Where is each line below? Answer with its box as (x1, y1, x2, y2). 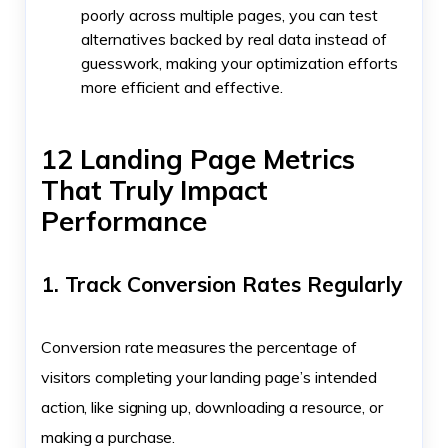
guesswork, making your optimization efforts (81, 53, 398, 74)
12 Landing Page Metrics (41, 142, 355, 177)
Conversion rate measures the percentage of (41, 337, 357, 358)
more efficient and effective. (81, 77, 283, 98)
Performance (41, 204, 207, 239)
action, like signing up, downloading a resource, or (41, 397, 383, 418)
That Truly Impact (41, 173, 268, 208)
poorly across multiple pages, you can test (81, 5, 378, 26)
